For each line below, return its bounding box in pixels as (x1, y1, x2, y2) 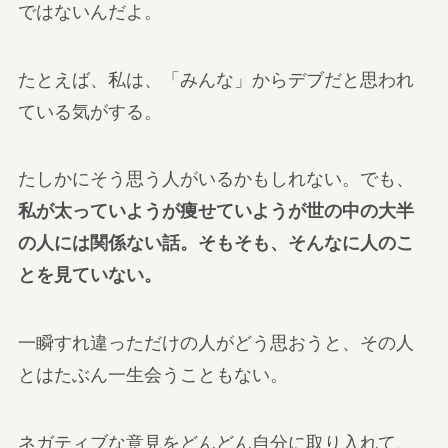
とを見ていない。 (17, 265, 162, 286)
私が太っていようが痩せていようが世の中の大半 (17, 201, 414, 222)
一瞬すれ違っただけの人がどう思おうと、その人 (17, 333, 414, 354)
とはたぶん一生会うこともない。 (17, 365, 288, 386)
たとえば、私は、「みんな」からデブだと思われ (17, 69, 414, 90)
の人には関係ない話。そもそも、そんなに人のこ (17, 233, 414, 254)
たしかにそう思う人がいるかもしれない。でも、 (17, 169, 414, 190)
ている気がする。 (17, 101, 162, 122)
